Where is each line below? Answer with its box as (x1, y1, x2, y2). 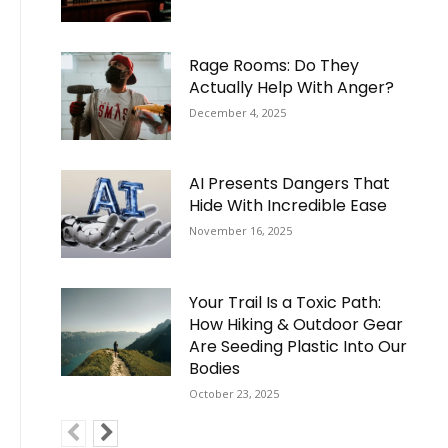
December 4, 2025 (189, 105, 287, 121)
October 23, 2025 (189, 385, 280, 401)
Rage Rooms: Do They (189, 54, 360, 78)
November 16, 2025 (189, 223, 293, 239)
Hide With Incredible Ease (189, 194, 388, 218)
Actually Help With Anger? (189, 76, 395, 100)
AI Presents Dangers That (189, 172, 391, 196)
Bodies (189, 356, 241, 380)
